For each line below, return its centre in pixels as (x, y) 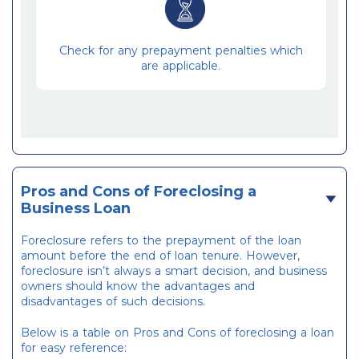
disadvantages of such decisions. (113, 302)
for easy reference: (74, 348)
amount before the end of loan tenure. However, (160, 256)
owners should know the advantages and (138, 286)
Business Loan (76, 209)
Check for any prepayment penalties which (181, 51)
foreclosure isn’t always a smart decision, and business (174, 271)
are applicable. (181, 66)
